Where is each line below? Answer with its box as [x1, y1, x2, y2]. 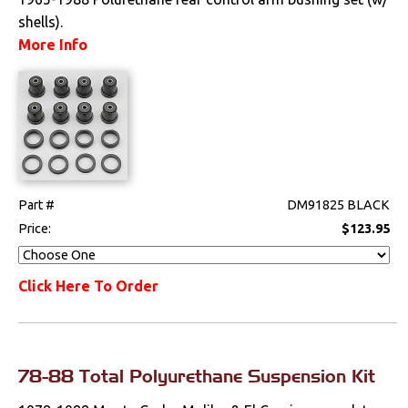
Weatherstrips [113, 156, 224, 175]
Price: [18, 220, 55, 236]
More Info [18, 36, 88, 53]
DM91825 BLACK [287, 197, 391, 212]
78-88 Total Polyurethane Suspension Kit [18, 364, 376, 387]
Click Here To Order [18, 277, 159, 294]
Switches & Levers [113, 66, 255, 86]
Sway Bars [134, 24, 207, 41]
